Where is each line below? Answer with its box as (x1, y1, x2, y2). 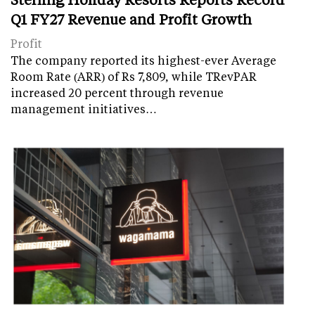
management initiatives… (11, 101, 157, 116)
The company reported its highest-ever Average (11, 52, 276, 67)
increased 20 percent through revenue (11, 84, 224, 100)
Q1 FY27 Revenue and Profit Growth (11, 9, 252, 28)
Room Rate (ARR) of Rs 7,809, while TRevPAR (11, 68, 257, 84)
